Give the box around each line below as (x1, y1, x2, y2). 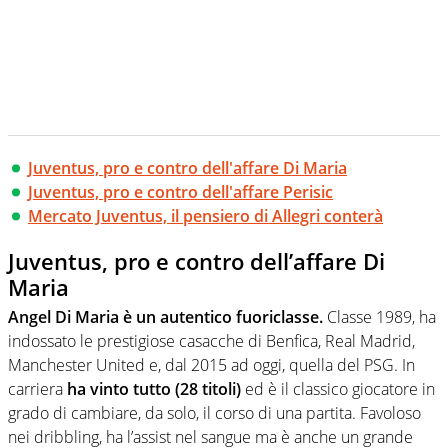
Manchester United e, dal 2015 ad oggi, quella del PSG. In (8, 354, 415, 377)
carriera (8, 378, 67, 401)
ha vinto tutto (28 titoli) (67, 378, 245, 401)
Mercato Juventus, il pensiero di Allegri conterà (28, 204, 383, 227)
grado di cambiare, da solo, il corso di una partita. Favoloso (8, 402, 421, 425)
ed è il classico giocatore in (245, 378, 435, 401)
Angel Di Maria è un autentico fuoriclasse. (8, 306, 327, 329)
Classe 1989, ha (327, 306, 436, 329)
